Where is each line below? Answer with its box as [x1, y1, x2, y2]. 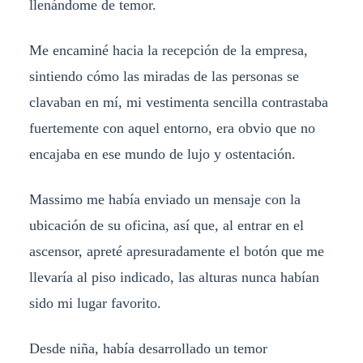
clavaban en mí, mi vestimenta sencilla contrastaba [28, 93, 328, 110]
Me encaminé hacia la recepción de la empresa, [28, 41, 308, 58]
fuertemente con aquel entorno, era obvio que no [28, 119, 315, 136]
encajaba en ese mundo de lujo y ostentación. [28, 145, 296, 162]
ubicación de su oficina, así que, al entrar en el [28, 216, 304, 233]
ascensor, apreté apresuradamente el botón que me [28, 242, 324, 259]
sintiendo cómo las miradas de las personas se [28, 67, 299, 84]
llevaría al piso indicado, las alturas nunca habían [28, 268, 319, 285]
